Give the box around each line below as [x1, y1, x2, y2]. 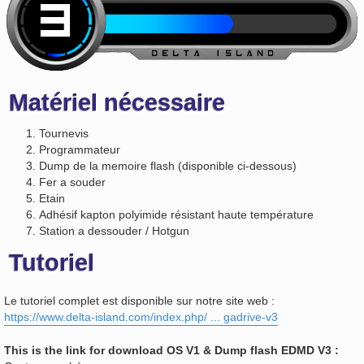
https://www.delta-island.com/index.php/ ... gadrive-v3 [4, 310, 278, 324]
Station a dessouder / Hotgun [39, 224, 190, 238]
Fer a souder [39, 175, 106, 189]
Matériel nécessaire [9, 89, 225, 115]
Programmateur [39, 143, 121, 157]
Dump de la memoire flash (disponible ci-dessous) [39, 159, 297, 173]
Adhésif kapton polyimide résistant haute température [39, 208, 314, 222]
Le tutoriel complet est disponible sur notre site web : [4, 294, 275, 308]
